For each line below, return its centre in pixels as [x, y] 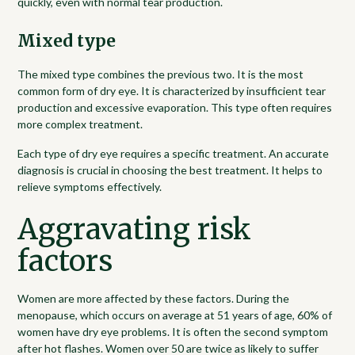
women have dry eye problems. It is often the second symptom [173, 331]
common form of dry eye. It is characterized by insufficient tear [172, 90]
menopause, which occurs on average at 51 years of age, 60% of [175, 315]
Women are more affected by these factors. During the [154, 298]
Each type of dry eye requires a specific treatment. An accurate [174, 153]
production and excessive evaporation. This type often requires [175, 107]
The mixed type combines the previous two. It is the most [161, 74]
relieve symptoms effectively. [90, 186]
